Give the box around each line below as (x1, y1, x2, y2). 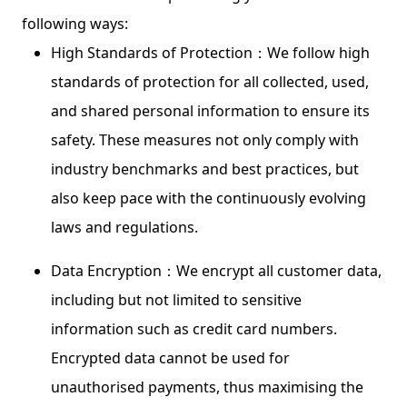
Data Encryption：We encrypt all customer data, (51, 261, 382, 281)
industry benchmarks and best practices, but (51, 159, 359, 179)
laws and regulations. (51, 217, 198, 237)
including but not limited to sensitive (51, 290, 302, 310)
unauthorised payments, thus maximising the (51, 377, 363, 397)
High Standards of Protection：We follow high (51, 43, 370, 63)
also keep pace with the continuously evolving (51, 188, 366, 208)
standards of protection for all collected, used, (51, 72, 369, 92)
